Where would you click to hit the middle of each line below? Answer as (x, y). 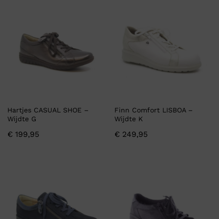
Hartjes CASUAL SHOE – (48, 110)
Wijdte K (129, 119)
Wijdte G (22, 119)
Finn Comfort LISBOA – (153, 110)
